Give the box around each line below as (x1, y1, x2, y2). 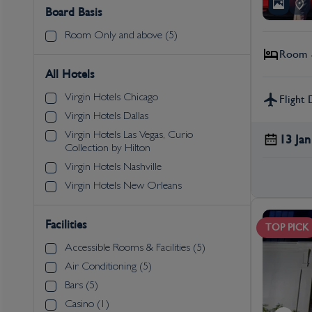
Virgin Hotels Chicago (65, 92, 158, 104)
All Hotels (45, 68, 95, 81)
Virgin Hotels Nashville (65, 162, 162, 173)
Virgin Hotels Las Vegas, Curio (65, 130, 193, 141)
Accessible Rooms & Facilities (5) (65, 242, 205, 254)
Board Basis (45, 6, 102, 19)
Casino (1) (65, 299, 109, 311)
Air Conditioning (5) (65, 261, 152, 273)
